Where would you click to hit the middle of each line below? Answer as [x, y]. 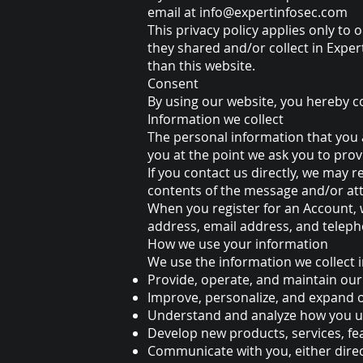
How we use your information [238, 244]
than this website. [201, 66]
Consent [173, 83]
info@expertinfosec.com [273, 12]
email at [173, 12]
